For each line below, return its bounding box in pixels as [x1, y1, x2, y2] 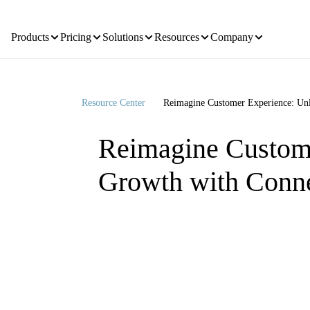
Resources [154, 48, 199, 60]
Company [210, 48, 253, 60]
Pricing [60, 48, 91, 60]
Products [11, 48, 49, 60]
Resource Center [82, 115, 145, 125]
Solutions [102, 48, 143, 60]
